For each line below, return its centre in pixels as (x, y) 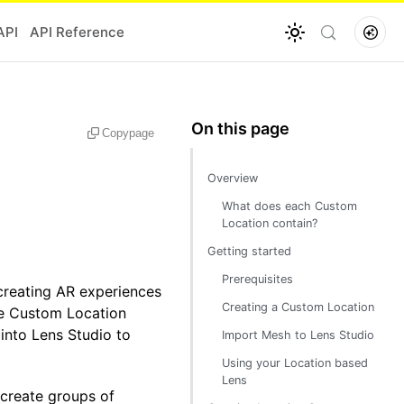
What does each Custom (289, 206)
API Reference (77, 32)
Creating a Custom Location (298, 307)
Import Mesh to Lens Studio (298, 335)
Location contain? (270, 223)
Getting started (249, 251)
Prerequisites (257, 279)
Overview (233, 178)
